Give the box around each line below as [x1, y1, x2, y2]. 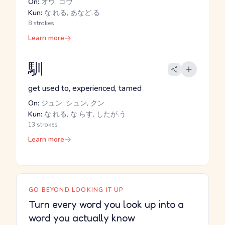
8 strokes [28, 19, 54, 27]
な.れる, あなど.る [42, 8, 100, 18]
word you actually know [29, 212, 135, 224]
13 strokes [28, 121, 58, 129]
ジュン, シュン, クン [39, 98, 104, 108]
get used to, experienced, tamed [28, 83, 142, 94]
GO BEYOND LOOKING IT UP [29, 186, 124, 194]
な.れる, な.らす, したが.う [42, 109, 126, 119]
